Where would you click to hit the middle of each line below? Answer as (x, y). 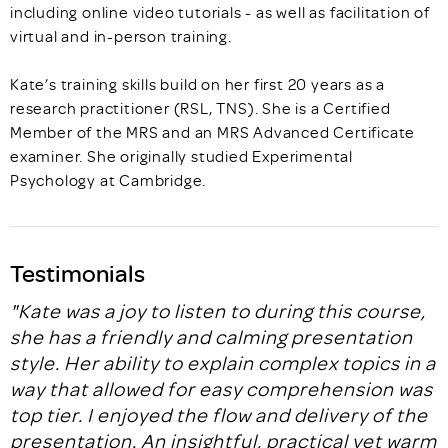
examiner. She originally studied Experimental (181, 156)
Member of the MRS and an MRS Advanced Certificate (213, 132)
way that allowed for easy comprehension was (221, 388)
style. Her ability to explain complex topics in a (223, 362)
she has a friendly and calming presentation (211, 336)
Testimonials (77, 272)
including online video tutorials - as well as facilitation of (220, 12)
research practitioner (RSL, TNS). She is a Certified (200, 108)
